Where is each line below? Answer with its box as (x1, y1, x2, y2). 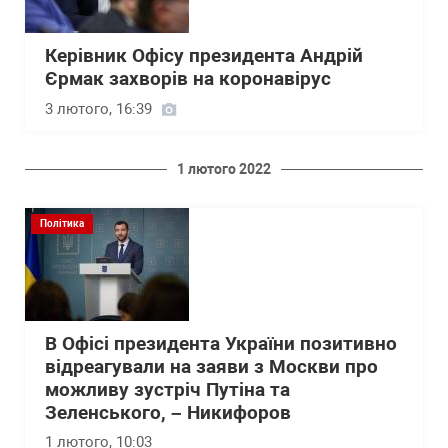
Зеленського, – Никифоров (45, 402, 291, 425)
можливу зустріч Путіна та (45, 379, 290, 402)
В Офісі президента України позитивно (45, 333, 397, 356)
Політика (40, 218, 84, 230)
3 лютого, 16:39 (45, 100, 152, 119)
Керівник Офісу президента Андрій (45, 45, 363, 68)
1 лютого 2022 (177, 161, 271, 178)
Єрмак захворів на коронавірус (45, 68, 331, 91)
